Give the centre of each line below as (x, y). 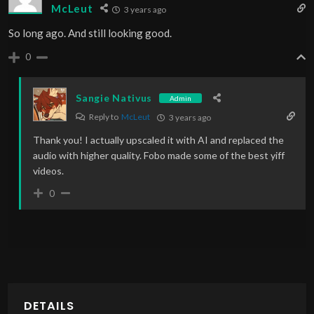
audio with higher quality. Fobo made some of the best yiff (159, 155)
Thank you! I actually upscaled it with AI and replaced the (159, 139)
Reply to (105, 116)
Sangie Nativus (114, 98)
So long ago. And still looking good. (90, 33)
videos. (49, 170)
